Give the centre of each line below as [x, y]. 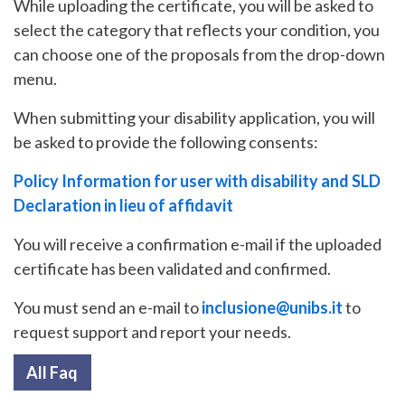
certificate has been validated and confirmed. [174, 269]
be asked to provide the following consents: [166, 142]
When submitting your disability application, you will [194, 118]
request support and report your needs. [152, 332]
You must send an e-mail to [108, 308]
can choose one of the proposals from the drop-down [199, 55]
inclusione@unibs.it [272, 308]
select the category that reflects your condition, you [197, 30]
